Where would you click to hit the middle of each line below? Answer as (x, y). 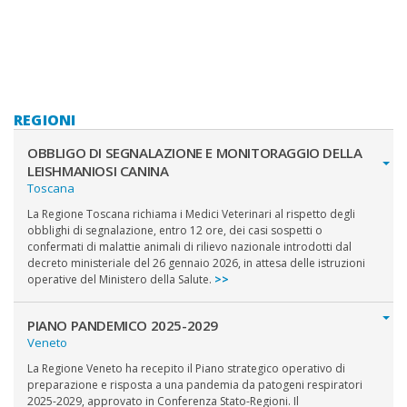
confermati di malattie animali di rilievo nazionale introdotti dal (189, 247)
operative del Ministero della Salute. (121, 280)
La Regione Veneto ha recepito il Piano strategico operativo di (186, 369)
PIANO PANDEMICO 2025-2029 (123, 326)
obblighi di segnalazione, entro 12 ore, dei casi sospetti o (175, 231)
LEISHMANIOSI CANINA (98, 171)
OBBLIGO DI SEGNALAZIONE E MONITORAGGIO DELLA (195, 153)
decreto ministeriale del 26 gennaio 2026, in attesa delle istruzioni (196, 263)
